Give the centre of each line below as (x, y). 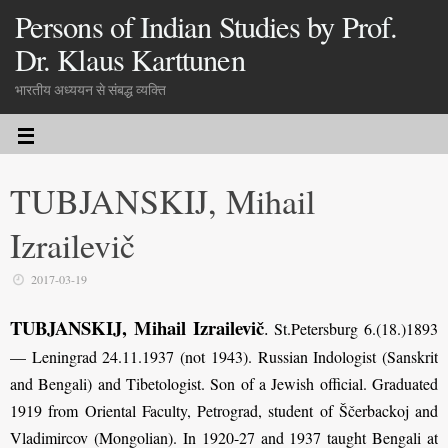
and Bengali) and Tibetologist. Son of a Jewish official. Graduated (224, 384)
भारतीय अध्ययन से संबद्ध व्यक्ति (90, 90)
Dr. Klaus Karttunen (130, 59)
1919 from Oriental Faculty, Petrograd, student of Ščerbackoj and (224, 411)
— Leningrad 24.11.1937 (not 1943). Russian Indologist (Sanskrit (224, 357)
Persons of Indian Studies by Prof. (206, 26)
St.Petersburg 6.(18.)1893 (353, 329)
